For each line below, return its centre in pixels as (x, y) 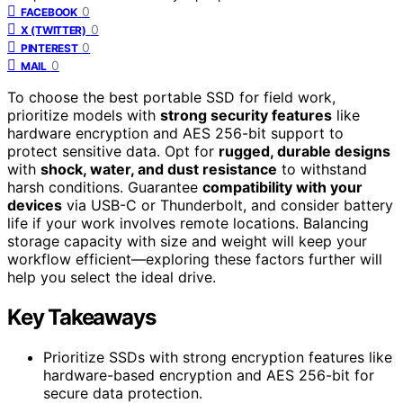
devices (35, 205)
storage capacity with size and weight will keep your (187, 241)
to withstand (322, 169)
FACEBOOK (49, 12)
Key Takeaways (81, 317)
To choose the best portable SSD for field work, (171, 97)
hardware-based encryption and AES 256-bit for (209, 375)
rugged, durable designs (304, 151)
